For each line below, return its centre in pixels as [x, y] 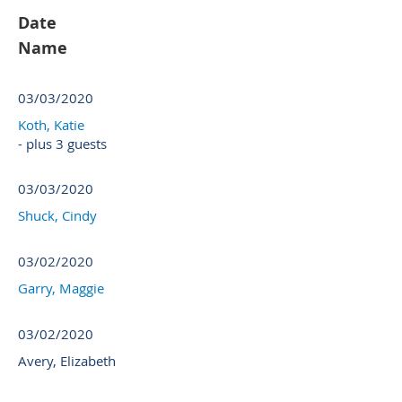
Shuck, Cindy [57, 216]
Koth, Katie [51, 125]
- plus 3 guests [62, 144]
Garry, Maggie [61, 288]
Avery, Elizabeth [67, 361]
